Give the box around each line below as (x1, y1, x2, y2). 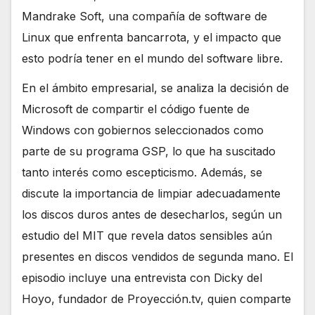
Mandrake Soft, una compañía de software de (22, 8, 267, 23)
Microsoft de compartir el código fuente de (22, 102, 250, 117)
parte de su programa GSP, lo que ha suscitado (22, 144, 276, 159)
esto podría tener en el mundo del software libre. (22, 51, 283, 65)
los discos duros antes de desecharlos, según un (22, 207, 282, 222)
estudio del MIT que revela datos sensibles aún (22, 229, 272, 243)
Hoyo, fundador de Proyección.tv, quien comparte (22, 292, 291, 307)
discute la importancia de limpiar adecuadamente (22, 186, 281, 201)
